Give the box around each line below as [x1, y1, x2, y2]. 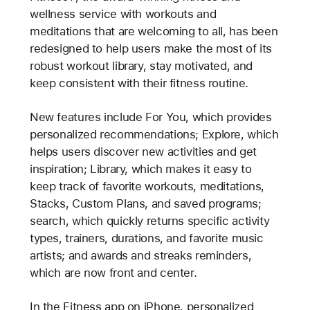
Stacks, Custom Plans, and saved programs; [29, 196, 262, 210]
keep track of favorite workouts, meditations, [29, 179, 265, 193]
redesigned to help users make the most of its [29, 41, 273, 55]
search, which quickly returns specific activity [29, 213, 270, 228]
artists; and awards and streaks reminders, [29, 248, 252, 262]
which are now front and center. [29, 265, 197, 280]
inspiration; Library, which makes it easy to [29, 161, 252, 176]
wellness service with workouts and [29, 6, 217, 21]
